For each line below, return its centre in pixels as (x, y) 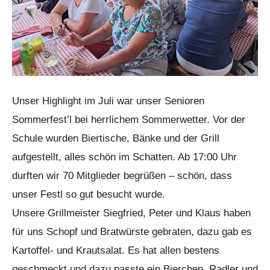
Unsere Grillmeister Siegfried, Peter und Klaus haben (131, 213)
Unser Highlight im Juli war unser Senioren (108, 101)
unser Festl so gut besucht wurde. (89, 194)
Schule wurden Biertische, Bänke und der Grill (116, 138)
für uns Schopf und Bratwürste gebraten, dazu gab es (132, 232)
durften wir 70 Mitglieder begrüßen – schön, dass (122, 176)
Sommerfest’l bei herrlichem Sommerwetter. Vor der (129, 120)
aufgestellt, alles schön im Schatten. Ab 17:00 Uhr (124, 157)
